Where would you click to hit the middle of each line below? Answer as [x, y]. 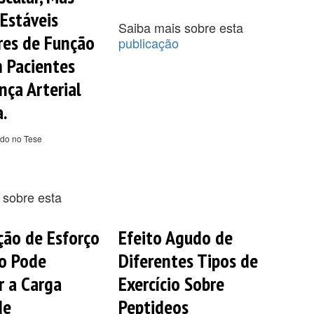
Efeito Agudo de [175, 237]
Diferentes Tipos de [188, 260]
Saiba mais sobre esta [180, 27]
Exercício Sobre [171, 283]
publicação [148, 42]
